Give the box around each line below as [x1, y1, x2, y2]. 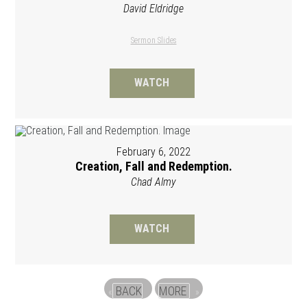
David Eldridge [123, 1, 184, 15]
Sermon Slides [130, 35, 177, 45]
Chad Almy [131, 175, 176, 188]
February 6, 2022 [116, 145, 191, 158]
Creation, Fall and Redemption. [75, 158, 232, 173]
